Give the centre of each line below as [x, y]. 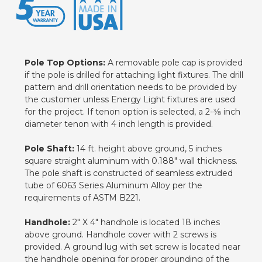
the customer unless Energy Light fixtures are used [130, 99]
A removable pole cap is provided [174, 62]
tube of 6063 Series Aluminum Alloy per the [113, 185]
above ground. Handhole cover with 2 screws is [120, 234]
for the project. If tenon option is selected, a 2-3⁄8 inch [132, 111]
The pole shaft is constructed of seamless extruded [129, 173]
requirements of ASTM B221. [82, 197]
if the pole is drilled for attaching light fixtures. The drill [134, 75]
